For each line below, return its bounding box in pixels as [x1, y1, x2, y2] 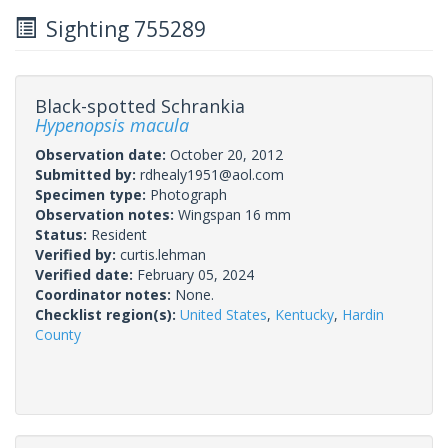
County [35, 324, 81, 344]
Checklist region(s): [35, 304, 180, 324]
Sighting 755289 [36, 14, 206, 43]
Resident [91, 224, 147, 244]
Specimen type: [35, 184, 150, 204]
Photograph [150, 184, 227, 204]
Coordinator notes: [35, 284, 175, 304]
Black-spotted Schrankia [35, 93, 245, 118]
